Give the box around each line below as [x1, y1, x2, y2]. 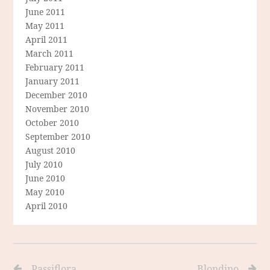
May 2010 [25, 186, 65, 198]
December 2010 [25, 89, 88, 101]
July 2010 [25, 159, 63, 171]
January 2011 [25, 75, 80, 87]
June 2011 [25, 6, 66, 18]
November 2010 [25, 103, 90, 115]
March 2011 [25, 48, 74, 60]
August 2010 [25, 145, 76, 157]
